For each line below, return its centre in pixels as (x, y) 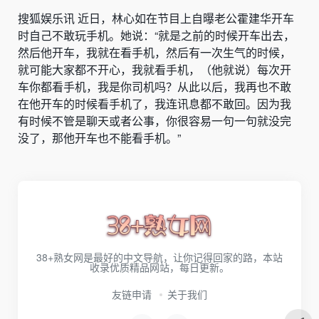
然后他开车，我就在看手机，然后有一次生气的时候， (155, 52)
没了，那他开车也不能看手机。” (99, 137)
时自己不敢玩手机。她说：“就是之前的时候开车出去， (156, 35)
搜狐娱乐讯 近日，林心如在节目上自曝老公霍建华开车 (156, 18)
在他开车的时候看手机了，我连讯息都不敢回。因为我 (155, 103)
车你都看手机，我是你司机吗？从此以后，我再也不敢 (155, 86)
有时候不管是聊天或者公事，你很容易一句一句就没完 (155, 120)
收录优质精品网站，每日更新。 (159, 267)
